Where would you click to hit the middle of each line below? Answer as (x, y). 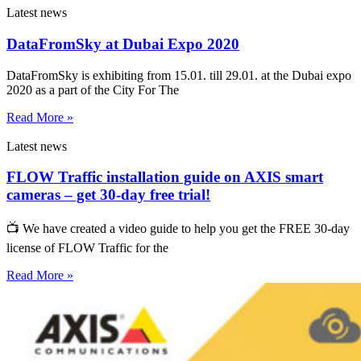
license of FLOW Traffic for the (87, 248)
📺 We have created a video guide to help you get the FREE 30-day (178, 229)
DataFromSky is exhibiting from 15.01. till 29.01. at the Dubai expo (179, 75)
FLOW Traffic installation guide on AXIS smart (165, 177)
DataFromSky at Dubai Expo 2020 (123, 44)
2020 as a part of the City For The (93, 89)
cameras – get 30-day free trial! (108, 195)
